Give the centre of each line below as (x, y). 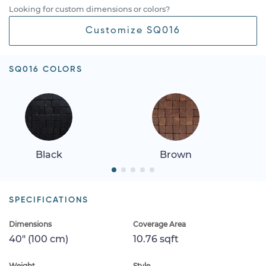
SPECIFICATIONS (49, 200)
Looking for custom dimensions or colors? (89, 9)
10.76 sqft (156, 239)
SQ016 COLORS (46, 69)
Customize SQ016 (133, 31)
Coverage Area (159, 224)
